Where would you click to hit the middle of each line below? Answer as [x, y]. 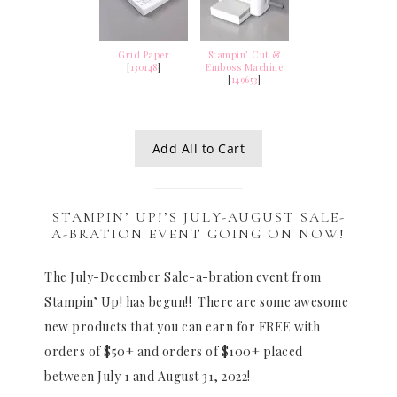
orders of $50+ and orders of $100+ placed [174, 351]
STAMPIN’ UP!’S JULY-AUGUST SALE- [198, 217]
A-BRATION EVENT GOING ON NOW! [198, 234]
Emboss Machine [245, 68]
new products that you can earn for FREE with [182, 326]
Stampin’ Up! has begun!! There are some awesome [196, 301]
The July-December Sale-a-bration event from [183, 276]
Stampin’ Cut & [244, 55]
